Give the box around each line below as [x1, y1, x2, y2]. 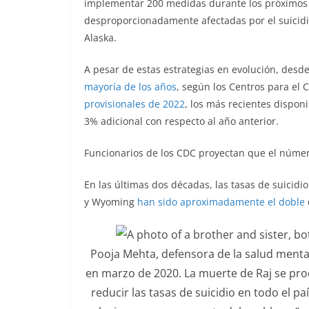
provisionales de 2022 [84, 97, 185, 110]
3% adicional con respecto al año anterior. [84, 114, 279, 128]
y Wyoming [84, 195, 137, 208]
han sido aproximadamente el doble [137, 195, 305, 208]
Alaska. [84, 31, 117, 44]
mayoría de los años [84, 80, 177, 93]
